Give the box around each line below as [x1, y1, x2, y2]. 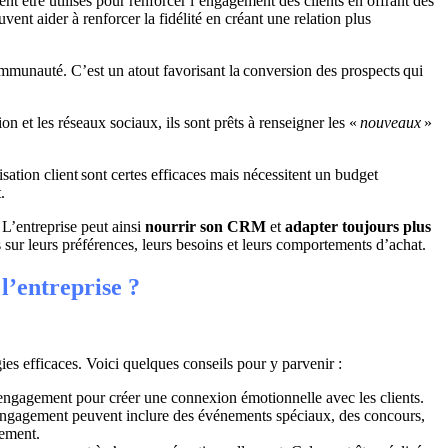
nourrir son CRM [145, 217, 266, 235]
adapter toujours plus [285, 217, 431, 235]
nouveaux [357, 113, 424, 131]
